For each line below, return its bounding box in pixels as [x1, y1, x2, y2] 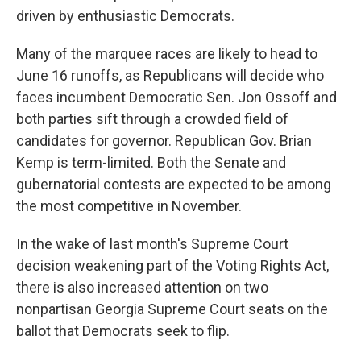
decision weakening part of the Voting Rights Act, [16, 257, 329, 274]
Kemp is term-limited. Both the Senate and [16, 154, 286, 171]
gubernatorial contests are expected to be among [16, 176, 331, 193]
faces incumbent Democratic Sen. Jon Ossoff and [16, 89, 337, 106]
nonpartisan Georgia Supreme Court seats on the [16, 301, 328, 317]
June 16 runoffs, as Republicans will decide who [16, 67, 324, 84]
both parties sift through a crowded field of [16, 110, 288, 127]
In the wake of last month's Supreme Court [16, 235, 288, 252]
